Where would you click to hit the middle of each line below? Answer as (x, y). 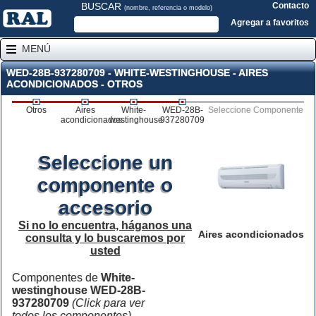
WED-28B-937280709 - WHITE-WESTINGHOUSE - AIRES (137, 73)
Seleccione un (105, 163)
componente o (105, 185)
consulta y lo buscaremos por (105, 238)
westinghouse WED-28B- (79, 290)
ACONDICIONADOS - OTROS (74, 84)
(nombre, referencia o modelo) (168, 8)
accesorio (105, 208)
